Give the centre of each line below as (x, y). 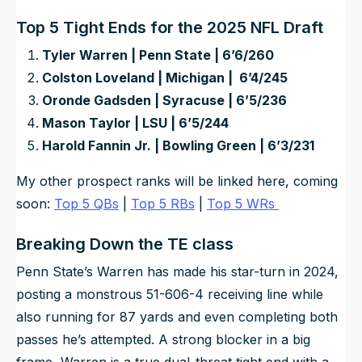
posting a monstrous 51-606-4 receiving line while (170, 294)
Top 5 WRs (243, 203)
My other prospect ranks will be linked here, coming (177, 181)
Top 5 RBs (163, 203)
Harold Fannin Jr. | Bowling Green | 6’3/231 (178, 145)
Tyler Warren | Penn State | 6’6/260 (158, 55)
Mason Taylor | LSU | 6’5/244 (135, 122)
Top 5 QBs (86, 203)
